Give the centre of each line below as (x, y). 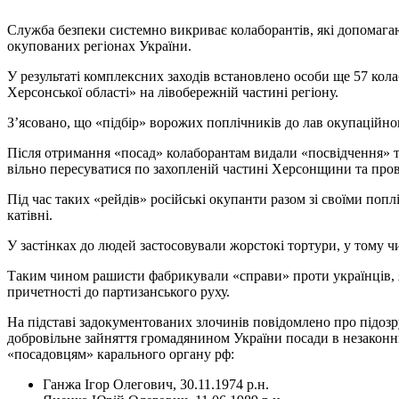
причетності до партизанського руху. (118, 291)
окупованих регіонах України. (99, 45)
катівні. (30, 215)
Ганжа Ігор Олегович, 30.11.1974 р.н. (156, 384)
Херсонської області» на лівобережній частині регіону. (173, 92)
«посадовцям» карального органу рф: (121, 354)
